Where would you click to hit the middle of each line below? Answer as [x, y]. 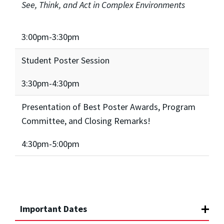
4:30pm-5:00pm [50, 143]
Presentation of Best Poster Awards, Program [108, 106]
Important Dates [53, 208]
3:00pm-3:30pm [50, 36]
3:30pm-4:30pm [50, 83]
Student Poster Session [65, 60]
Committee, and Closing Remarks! [86, 120]
